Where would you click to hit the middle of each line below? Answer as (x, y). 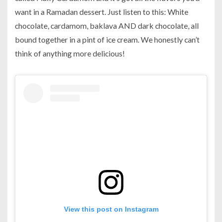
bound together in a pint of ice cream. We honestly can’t (107, 40)
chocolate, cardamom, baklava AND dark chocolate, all (107, 26)
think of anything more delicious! (70, 54)
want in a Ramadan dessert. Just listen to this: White (102, 12)
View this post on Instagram (111, 209)
